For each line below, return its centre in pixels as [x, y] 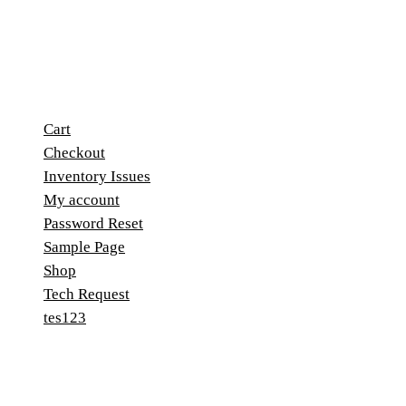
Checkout [74, 153]
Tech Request [87, 295]
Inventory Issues [97, 177]
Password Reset [93, 224]
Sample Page [84, 247]
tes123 [65, 318]
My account [82, 200]
